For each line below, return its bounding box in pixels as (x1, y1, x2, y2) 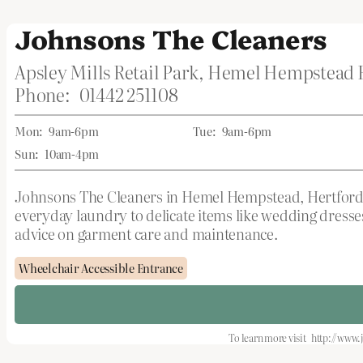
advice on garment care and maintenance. (15, 223, 278, 245)
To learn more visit (228, 331, 306, 345)
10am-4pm (45, 146, 100, 162)
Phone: (15, 81, 70, 108)
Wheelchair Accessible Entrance (19, 260, 183, 276)
